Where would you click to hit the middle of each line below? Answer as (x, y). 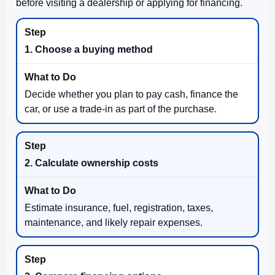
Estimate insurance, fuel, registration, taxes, (119, 207)
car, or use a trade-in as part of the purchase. (121, 109)
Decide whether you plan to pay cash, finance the (131, 94)
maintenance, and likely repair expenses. (114, 222)
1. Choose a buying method (89, 49)
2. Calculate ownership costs (91, 163)
